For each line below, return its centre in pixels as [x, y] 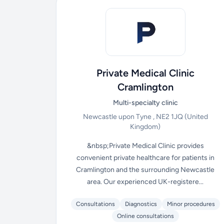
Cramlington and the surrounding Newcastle [145, 170]
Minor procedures [191, 204]
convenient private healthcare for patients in [145, 158]
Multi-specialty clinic [145, 103]
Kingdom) [145, 127]
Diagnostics [141, 204]
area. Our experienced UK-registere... [145, 182]
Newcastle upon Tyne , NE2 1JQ [133, 117]
